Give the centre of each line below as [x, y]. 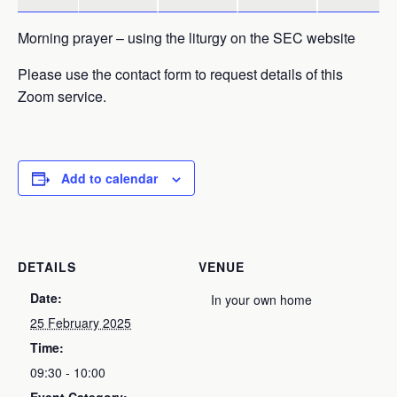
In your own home [262, 300]
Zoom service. [62, 96]
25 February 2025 [81, 323]
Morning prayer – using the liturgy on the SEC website [187, 38]
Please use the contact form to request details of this [180, 74]
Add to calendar [109, 178]
